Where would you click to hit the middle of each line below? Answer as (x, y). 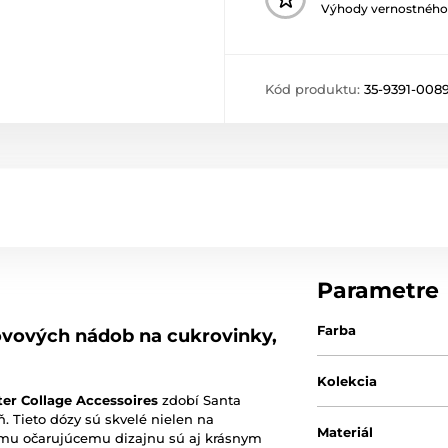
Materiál (345, 432)
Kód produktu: (314, 89)
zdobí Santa (199, 400)
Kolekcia (347, 381)
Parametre (378, 291)
